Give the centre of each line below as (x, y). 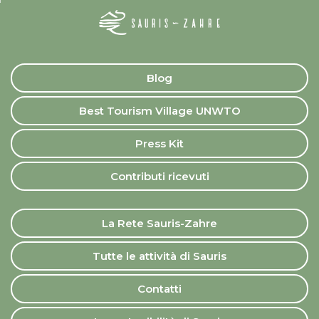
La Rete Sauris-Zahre (159, 223)
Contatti (159, 288)
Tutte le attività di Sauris (159, 256)
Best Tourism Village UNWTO (159, 110)
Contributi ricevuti (159, 176)
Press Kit (159, 143)
